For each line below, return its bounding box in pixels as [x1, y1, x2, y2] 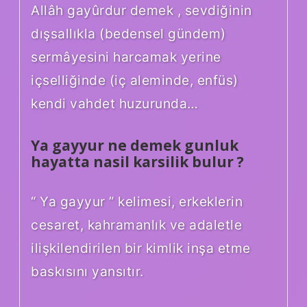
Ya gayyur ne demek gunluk [31, 136, 238, 156]
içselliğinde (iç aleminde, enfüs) [31, 72, 238, 89]
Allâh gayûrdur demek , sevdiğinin [31, 2, 252, 19]
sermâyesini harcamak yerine [31, 49, 221, 66]
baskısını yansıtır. [31, 263, 144, 280]
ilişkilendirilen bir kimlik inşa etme [31, 240, 251, 257]
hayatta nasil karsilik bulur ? [31, 152, 244, 172]
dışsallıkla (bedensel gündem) [31, 25, 226, 42]
